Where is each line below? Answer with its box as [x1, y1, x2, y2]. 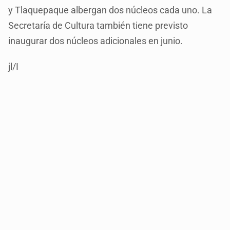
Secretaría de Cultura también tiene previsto [8, 20, 188, 31]
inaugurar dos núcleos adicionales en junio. [8, 35, 183, 47]
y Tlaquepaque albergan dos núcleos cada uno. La [8, 5, 213, 16]
